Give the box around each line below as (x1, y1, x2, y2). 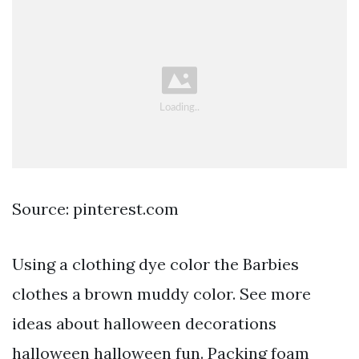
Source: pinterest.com (12, 199, 179, 220)
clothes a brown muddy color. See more (12, 284, 311, 305)
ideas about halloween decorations (12, 313, 276, 334)
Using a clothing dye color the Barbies (12, 254, 299, 275)
